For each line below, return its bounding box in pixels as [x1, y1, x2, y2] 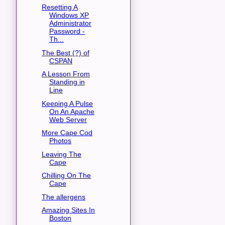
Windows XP [49, 11, 89, 20]
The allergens [41, 192, 85, 201]
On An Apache [49, 107, 94, 116]
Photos [49, 137, 71, 145]
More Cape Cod [41, 129, 92, 137]
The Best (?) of [41, 48, 89, 57]
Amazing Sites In [41, 206, 95, 214]
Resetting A [41, 3, 78, 12]
